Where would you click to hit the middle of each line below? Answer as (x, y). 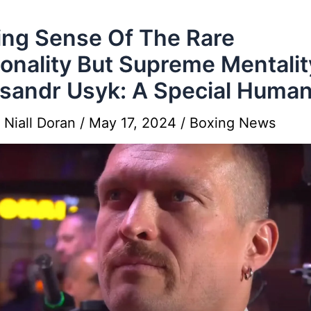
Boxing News (233, 123)
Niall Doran (42, 123)
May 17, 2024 (135, 123)
